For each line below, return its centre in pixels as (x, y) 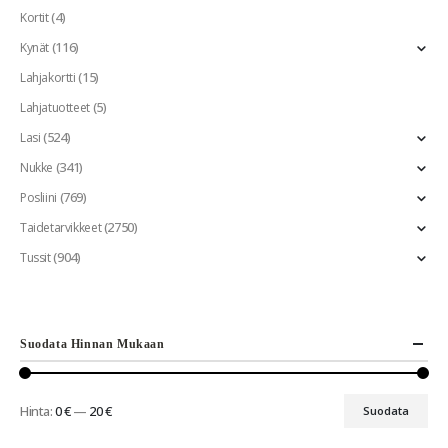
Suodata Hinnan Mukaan (92, 343)
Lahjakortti (48, 77)
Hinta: (37, 410)
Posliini (38, 197)
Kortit (34, 17)
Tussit (35, 257)
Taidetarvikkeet (61, 227)
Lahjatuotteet (55, 107)
